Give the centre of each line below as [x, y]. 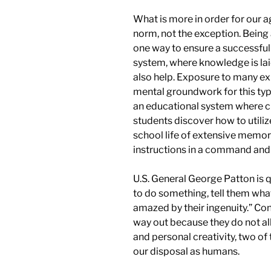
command [229, 149]
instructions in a [168, 149]
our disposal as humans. [186, 251]
